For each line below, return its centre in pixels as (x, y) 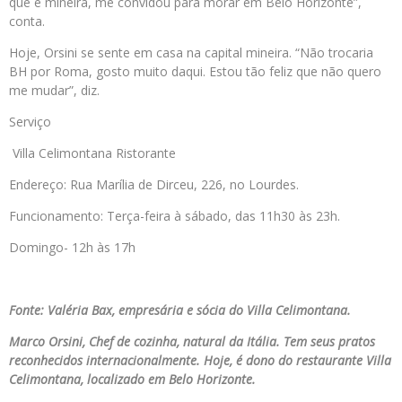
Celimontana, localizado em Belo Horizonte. (132, 380)
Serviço (30, 122)
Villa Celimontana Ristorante (92, 153)
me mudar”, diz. (54, 91)
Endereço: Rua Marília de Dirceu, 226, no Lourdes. (154, 185)
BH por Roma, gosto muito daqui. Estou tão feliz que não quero (195, 72)
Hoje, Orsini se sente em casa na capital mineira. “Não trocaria (191, 53)
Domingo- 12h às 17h (72, 248)
